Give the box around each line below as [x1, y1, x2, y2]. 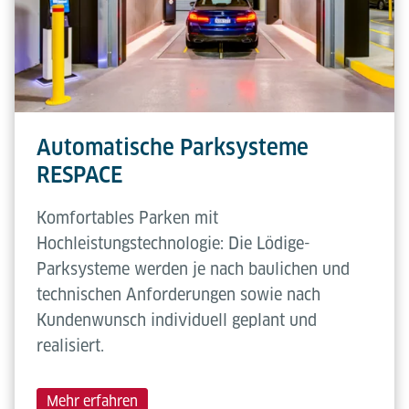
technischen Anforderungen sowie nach [37, 285, 320, 305]
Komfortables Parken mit [37, 208, 218, 228]
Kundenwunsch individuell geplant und [37, 310, 317, 330]
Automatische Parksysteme [37, 134, 309, 162]
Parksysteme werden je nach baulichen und [37, 259, 350, 279]
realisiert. [37, 336, 104, 356]
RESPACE [37, 162, 122, 189]
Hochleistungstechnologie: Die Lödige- [37, 234, 310, 254]
